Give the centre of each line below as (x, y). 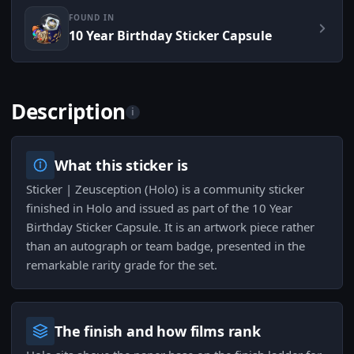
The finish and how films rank (158, 331)
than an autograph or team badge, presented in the (166, 246)
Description (69, 112)
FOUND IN (92, 18)
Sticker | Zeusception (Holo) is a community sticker (165, 189)
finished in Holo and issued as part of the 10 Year (159, 208)
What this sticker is (121, 166)
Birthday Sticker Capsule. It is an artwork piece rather (170, 227)
